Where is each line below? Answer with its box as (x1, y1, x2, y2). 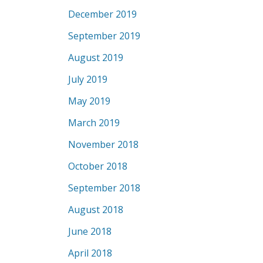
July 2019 (68, 73, 107, 86)
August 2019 (68, 51, 123, 64)
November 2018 (68, 138, 139, 151)
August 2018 (68, 203, 123, 216)
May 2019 (68, 95, 110, 107)
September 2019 (68, 29, 140, 42)
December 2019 (68, 8, 137, 21)
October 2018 (68, 160, 127, 173)
